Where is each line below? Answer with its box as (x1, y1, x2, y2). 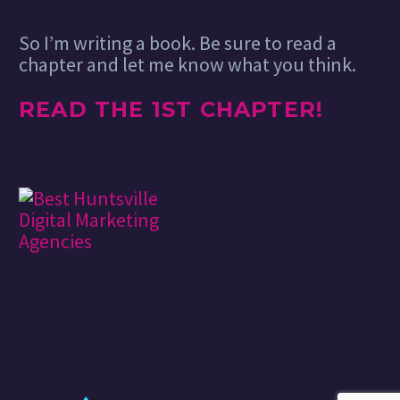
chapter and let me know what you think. (19, 52, 356, 78)
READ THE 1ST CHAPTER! (19, 96, 324, 123)
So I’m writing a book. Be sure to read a (19, 30, 337, 56)
